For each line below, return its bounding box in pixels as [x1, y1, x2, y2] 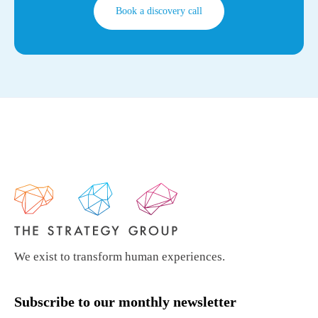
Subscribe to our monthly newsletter [14, 294, 236, 310]
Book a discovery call [116, 6, 202, 17]
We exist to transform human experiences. [14, 250, 225, 264]
